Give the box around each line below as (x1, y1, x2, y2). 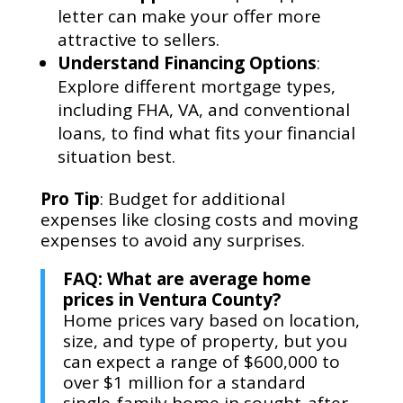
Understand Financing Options (57, 51, 317, 76)
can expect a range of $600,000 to (62, 350, 340, 374)
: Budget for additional (99, 187, 285, 211)
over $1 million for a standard (62, 371, 306, 395)
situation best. (57, 145, 175, 169)
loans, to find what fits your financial (57, 121, 355, 146)
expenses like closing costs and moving (40, 208, 358, 232)
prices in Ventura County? (62, 288, 281, 312)
